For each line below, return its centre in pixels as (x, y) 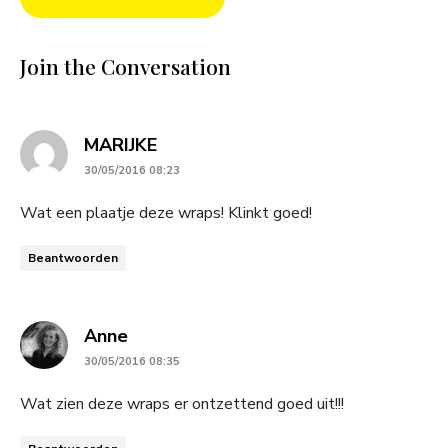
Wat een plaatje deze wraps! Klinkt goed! (166, 212)
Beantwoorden (73, 257)
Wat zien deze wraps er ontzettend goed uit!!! (182, 403)
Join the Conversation (125, 65)
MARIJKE (120, 144)
